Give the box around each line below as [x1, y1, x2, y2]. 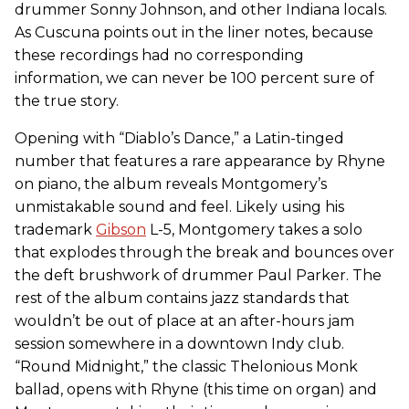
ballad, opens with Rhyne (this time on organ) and [15, 380, 377, 398]
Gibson [96, 220, 146, 238]
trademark [15, 220, 96, 238]
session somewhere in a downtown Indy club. [15, 334, 344, 352]
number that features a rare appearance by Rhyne [15, 152, 385, 170]
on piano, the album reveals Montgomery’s [15, 174, 327, 193]
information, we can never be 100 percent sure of [15, 68, 374, 87]
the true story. [15, 91, 119, 110]
